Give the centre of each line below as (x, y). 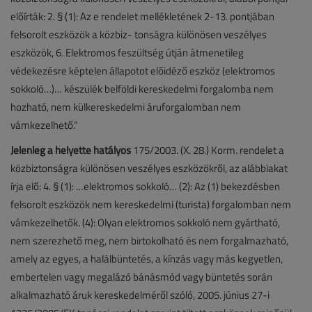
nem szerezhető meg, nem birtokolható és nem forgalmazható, (149, 240)
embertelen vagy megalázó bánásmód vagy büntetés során (141, 276)
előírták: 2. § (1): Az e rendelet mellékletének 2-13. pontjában (142, 16)
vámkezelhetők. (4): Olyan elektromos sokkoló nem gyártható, (145, 222)
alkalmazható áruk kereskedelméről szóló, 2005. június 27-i (140, 295)
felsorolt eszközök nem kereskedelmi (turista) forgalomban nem (151, 204)
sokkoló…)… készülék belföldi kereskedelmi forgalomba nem (142, 88)
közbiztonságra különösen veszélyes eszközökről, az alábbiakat (149, 168)
